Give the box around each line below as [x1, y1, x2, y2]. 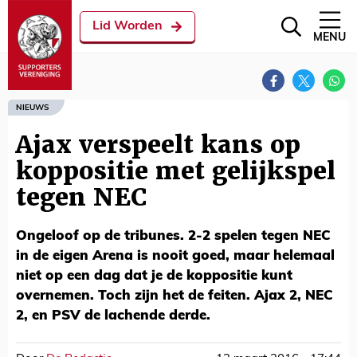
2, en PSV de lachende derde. [16, 309, 210, 323]
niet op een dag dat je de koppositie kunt [16, 269, 292, 283]
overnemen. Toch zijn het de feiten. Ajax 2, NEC [16, 289, 333, 303]
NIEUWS [16, 103, 49, 112]
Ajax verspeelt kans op [16, 129, 300, 160]
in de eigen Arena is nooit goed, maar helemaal [16, 249, 335, 263]
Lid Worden [92, 20, 163, 33]
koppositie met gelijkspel [16, 155, 335, 186]
